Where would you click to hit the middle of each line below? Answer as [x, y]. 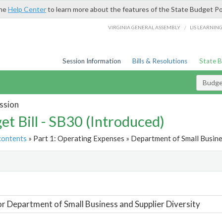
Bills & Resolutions [160, 61]
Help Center [27, 9]
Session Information [91, 61]
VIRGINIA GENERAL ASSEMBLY [144, 27]
